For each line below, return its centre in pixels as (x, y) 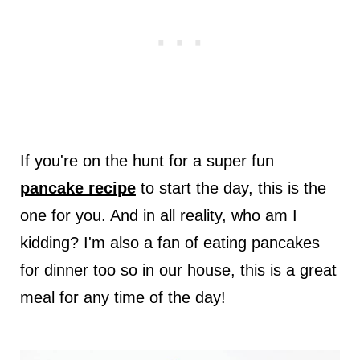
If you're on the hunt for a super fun (147, 161)
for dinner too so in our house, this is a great (178, 270)
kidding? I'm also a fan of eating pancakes (170, 243)
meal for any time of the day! (123, 298)
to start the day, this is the (231, 188)
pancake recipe (78, 188)
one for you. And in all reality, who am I (158, 216)
